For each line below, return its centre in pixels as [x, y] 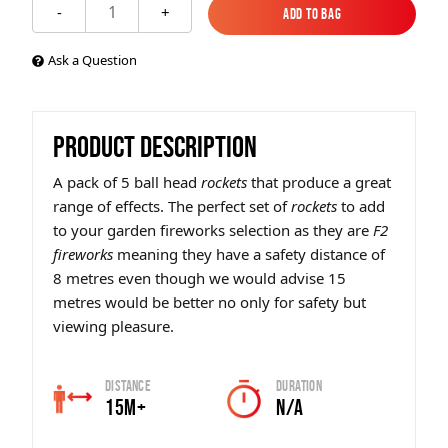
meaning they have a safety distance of [249, 254]
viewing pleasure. [113, 326]
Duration [299, 385]
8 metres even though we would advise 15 [199, 278]
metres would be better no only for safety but [209, 302]
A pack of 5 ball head [127, 182]
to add [361, 206]
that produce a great [319, 182]
